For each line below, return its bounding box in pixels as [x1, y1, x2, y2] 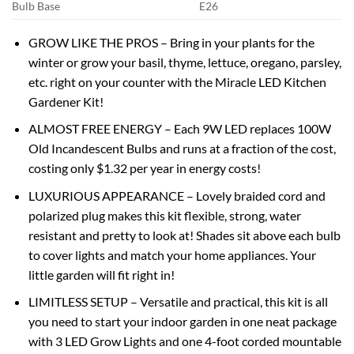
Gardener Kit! [28, 93, 104, 109]
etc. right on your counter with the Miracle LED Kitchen [28, 73, 326, 89]
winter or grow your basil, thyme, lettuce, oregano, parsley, [28, 54, 341, 70]
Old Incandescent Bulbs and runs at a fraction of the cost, [28, 141, 336, 156]
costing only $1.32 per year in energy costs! [28, 160, 261, 176]
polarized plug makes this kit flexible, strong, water [28, 207, 301, 223]
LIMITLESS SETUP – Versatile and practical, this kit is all [28, 294, 328, 310]
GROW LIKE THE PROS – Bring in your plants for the [28, 34, 314, 50]
